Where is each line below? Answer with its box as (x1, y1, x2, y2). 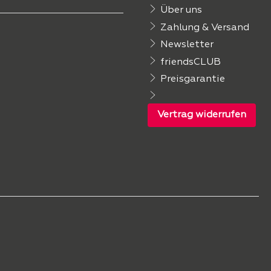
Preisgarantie (160, 74, 225, 84)
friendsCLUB (160, 57, 221, 67)
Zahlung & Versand (160, 22, 249, 33)
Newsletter (160, 39, 214, 50)
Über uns (160, 5, 202, 15)
